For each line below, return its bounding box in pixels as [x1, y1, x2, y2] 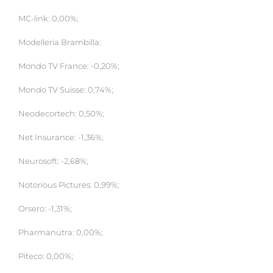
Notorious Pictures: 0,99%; [18, 180, 119, 190]
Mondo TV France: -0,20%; [18, 62, 119, 71]
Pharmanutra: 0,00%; [18, 228, 103, 238]
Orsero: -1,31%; [18, 204, 72, 214]
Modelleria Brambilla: [18, 38, 101, 48]
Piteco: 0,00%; [18, 252, 73, 261]
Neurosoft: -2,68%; [18, 157, 88, 166]
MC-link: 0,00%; [18, 14, 79, 24]
